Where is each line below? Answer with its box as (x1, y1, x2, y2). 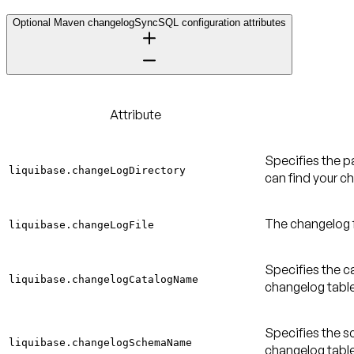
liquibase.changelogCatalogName (9, 273, 198, 285)
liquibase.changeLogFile (9, 218, 154, 231)
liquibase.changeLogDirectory (9, 164, 186, 176)
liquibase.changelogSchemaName (9, 336, 192, 348)
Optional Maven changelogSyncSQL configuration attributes (13, 16, 286, 28)
